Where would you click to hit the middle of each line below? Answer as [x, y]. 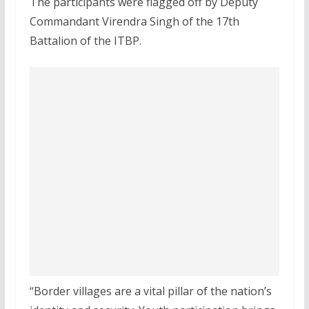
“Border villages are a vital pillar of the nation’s [150, 291]
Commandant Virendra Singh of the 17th [134, 21]
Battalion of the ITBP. [85, 41]
